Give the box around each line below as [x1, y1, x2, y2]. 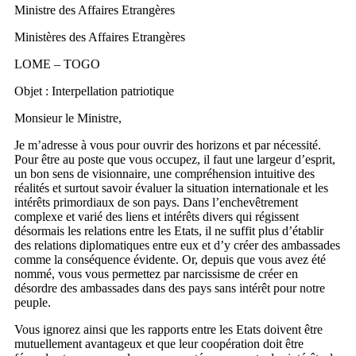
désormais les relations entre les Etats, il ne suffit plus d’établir [14, 224, 323, 238]
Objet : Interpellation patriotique [14, 84, 174, 98]
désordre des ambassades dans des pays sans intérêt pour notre [14, 281, 325, 295]
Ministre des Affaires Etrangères [14, 3, 175, 17]
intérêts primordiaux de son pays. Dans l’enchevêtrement [14, 195, 298, 209]
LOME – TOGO [14, 57, 100, 71]
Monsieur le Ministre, [14, 111, 122, 125]
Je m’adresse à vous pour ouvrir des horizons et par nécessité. [14, 138, 321, 152]
